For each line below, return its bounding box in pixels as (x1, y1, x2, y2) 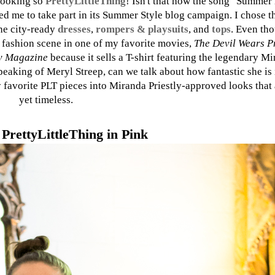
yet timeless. (19, 94, 76, 106)
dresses (58, 23, 91, 36)
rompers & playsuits (96, 23, 188, 36)
